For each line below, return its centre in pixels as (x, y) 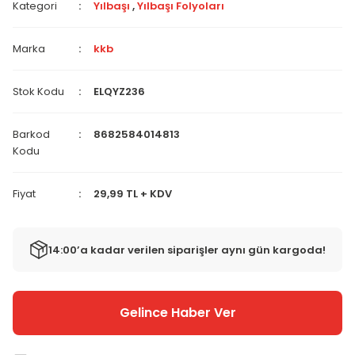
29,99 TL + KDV (133, 194)
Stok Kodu (38, 92)
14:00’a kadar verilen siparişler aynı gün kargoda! (187, 250)
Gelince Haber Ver (177, 313)
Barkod (31, 134)
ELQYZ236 (120, 92)
